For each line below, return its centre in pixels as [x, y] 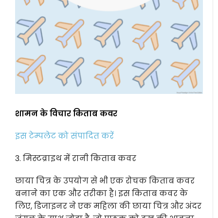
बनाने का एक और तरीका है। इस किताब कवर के [102, 194]
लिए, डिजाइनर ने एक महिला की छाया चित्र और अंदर [109, 206]
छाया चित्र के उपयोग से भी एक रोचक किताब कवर [105, 181]
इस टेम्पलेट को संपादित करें [65, 136]
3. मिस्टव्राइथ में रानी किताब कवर [76, 159]
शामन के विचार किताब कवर [66, 114]
